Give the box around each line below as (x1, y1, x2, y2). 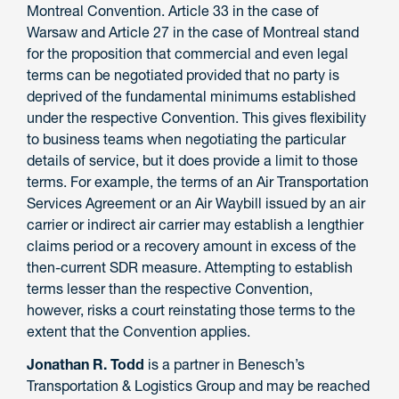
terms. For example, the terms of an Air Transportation (27, 173, 369, 191)
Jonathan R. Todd (27, 354, 144, 373)
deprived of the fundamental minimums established (27, 87, 355, 106)
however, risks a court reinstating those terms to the (27, 301, 355, 320)
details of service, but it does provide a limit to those (27, 151, 358, 170)
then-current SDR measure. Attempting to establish (27, 258, 353, 277)
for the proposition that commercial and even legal (27, 45, 348, 63)
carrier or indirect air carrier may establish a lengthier (27, 216, 363, 234)
